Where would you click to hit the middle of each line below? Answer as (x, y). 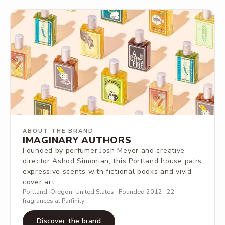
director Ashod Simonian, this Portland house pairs (113, 161)
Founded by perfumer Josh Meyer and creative (104, 150)
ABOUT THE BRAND (58, 131)
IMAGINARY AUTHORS (77, 140)
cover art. (39, 182)
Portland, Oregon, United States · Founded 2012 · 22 (99, 192)
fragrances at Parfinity (53, 201)
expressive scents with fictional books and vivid (107, 172)
